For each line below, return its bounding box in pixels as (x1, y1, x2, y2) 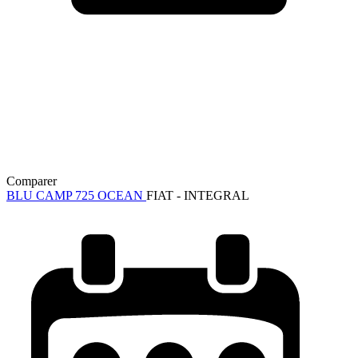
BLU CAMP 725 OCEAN (6, 188, 146, 202)
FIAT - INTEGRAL (146, 188, 249, 202)
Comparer (6, 173, 57, 188)
